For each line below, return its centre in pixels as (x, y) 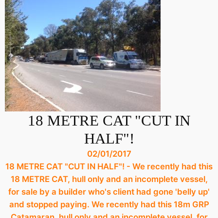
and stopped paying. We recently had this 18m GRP (109, 204)
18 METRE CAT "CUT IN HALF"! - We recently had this (109, 166)
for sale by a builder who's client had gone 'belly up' (109, 192)
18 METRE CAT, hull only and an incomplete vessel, (109, 179)
